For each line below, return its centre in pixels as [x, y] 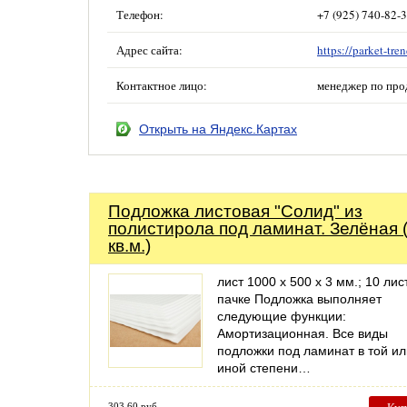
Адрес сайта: [149, 50]
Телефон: [140, 15]
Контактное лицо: [162, 85]
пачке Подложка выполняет [299, 299]
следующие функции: [282, 316]
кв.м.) [129, 246]
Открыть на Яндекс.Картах [218, 129]
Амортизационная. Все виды [303, 333]
